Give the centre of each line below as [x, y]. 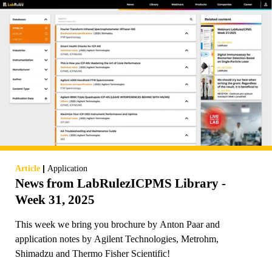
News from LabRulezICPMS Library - [121, 183]
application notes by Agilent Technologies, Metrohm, [117, 239]
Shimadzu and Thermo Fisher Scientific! [93, 253]
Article [28, 168]
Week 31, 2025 [55, 199]
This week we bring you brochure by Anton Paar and [117, 224]
